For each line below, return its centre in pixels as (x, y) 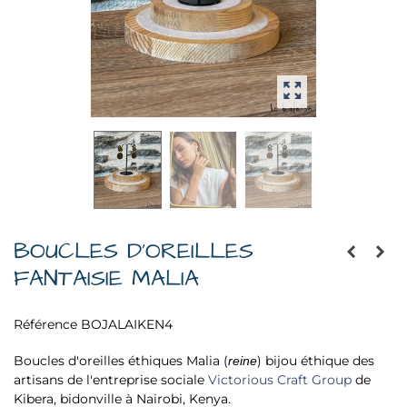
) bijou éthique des (316, 361)
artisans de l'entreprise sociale (111, 380)
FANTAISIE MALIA (106, 278)
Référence (45, 325)
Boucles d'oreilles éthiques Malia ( (121, 361)
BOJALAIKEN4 (127, 325)
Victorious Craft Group (280, 380)
